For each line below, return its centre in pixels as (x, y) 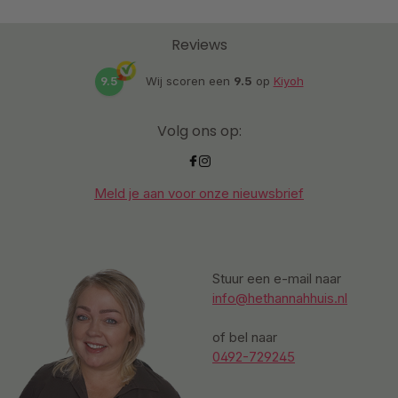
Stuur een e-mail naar (277, 278)
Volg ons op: (199, 131)
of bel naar (245, 337)
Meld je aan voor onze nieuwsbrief (199, 193)
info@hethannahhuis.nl (280, 298)
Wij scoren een (189, 81)
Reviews (199, 44)
